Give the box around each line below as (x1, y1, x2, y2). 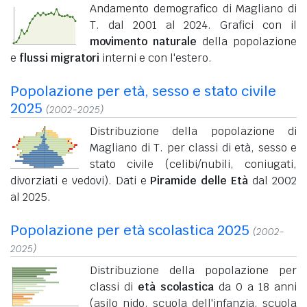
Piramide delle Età (150, 173, 249, 188)
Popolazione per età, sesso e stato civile (10, 82, 276, 100)
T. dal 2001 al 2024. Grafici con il (90, 17, 297, 32)
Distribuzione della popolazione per (90, 262, 297, 278)
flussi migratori (19, 50, 99, 65)
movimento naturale (90, 34, 197, 49)
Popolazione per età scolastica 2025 (10, 221, 249, 239)
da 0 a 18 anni (214, 279, 297, 294)
